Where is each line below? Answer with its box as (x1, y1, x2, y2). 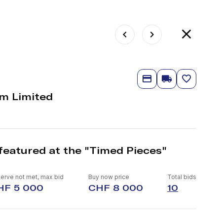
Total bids (167, 173, 196, 181)
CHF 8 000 (88, 183, 143, 193)
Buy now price (88, 173, 129, 181)
